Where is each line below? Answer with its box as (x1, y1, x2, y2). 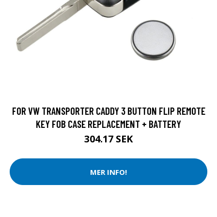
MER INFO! (90, 167, 127, 177)
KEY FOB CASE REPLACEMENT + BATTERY (36, 118, 181, 130)
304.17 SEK (84, 132, 133, 146)
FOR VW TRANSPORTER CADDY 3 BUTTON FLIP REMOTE (12, 105, 205, 117)
